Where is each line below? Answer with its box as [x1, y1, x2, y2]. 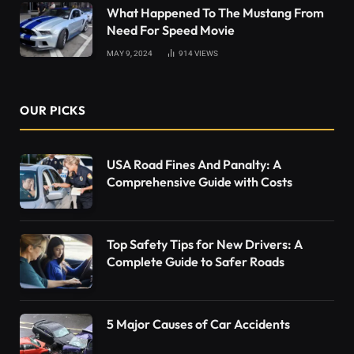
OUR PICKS [20, 102, 86, 118]
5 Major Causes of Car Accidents [107, 315, 290, 332]
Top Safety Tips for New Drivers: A [107, 235, 303, 252]
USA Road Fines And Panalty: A [107, 156, 281, 172]
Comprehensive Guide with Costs [107, 173, 292, 190]
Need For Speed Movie [107, 21, 235, 38]
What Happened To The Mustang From [107, 4, 324, 21]
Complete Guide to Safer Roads [107, 253, 284, 269]
